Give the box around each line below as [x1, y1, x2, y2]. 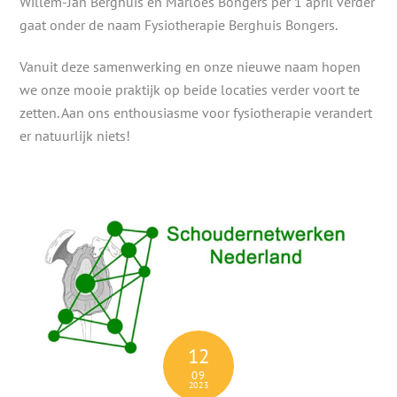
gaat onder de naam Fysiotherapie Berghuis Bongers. [19, 16, 341, 35]
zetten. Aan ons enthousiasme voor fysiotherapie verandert [19, 104, 373, 122]
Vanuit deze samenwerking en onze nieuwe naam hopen [19, 58, 362, 76]
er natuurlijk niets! [19, 127, 135, 145]
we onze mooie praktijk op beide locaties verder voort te [19, 81, 361, 99]
